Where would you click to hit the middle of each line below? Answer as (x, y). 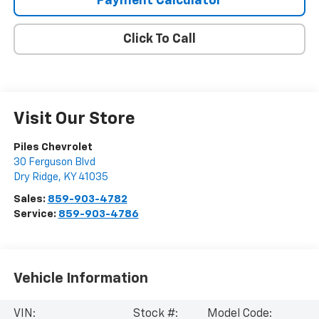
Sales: (30, 199)
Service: (36, 214)
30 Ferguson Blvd (54, 162)
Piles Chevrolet (53, 147)
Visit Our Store (74, 119)
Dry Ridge (36, 177)
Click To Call (159, 39)
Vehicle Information (80, 279)
